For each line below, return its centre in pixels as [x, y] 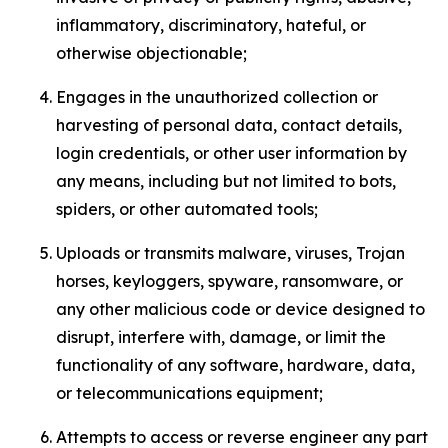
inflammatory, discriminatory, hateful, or [211, 25]
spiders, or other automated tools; [187, 209]
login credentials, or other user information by [231, 153]
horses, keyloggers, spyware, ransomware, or [229, 281]
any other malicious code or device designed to [240, 309]
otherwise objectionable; [151, 53]
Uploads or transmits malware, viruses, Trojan [230, 253]
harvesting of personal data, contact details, [229, 125]
